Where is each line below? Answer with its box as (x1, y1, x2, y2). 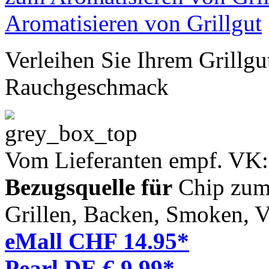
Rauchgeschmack (5, 73, 169, 100)
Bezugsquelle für (5, 174, 172, 200)
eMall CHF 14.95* (5, 228, 189, 254)
